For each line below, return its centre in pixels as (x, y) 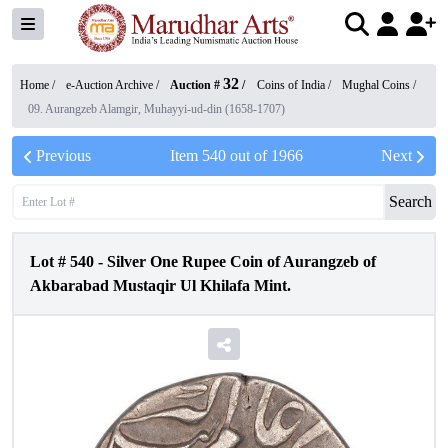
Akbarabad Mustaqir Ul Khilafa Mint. (160, 285)
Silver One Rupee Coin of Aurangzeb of (241, 261)
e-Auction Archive (109, 85)
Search (410, 201)
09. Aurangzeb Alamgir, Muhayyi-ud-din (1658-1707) (156, 109)
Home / (39, 85)
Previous (63, 155)
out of (248, 155)
